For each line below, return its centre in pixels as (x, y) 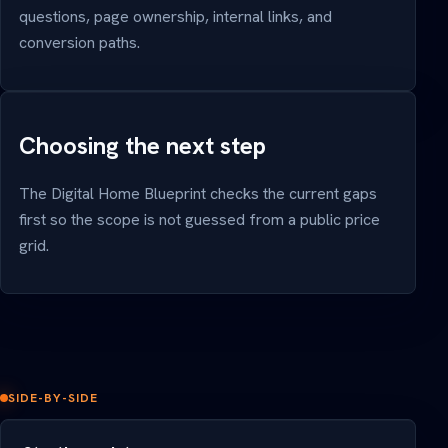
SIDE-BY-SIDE (53, 397)
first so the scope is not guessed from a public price (199, 219)
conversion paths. (79, 42)
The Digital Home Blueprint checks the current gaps (198, 193)
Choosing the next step (142, 145)
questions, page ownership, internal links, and (175, 16)
